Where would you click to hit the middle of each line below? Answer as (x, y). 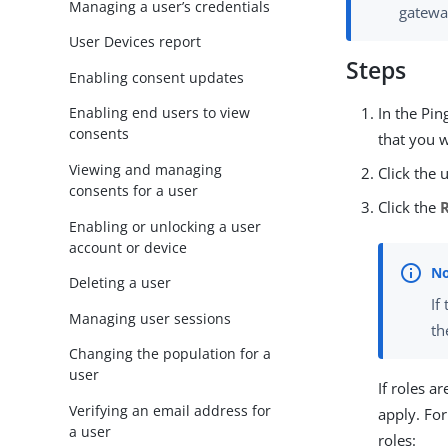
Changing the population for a (170, 354)
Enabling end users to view (160, 113)
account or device (128, 247)
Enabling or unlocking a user (165, 226)
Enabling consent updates (157, 77)
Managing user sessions (150, 318)
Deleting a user (120, 283)
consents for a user (134, 191)
